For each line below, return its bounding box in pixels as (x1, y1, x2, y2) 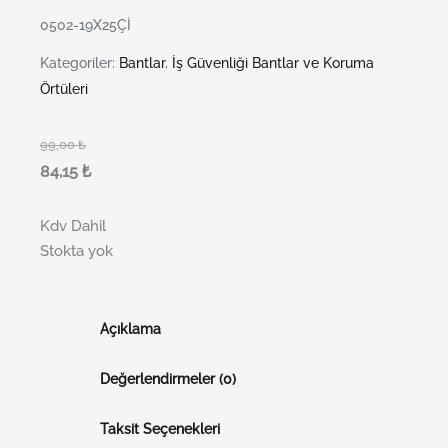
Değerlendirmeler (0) (99, 370, 236, 387)
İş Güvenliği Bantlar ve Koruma (172, 55, 374, 72)
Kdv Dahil (40, 216, 106, 234)
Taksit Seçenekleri (99, 420, 220, 437)
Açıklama (99, 320, 161, 337)
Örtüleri (40, 81, 88, 98)
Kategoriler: (40, 55, 119, 72)
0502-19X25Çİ (40, 17, 131, 34)
